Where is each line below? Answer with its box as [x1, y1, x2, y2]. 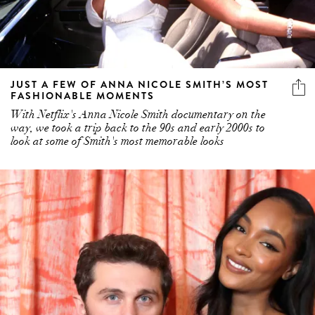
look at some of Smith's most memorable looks [11, 134, 224, 148]
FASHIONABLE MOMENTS [11, 88, 155, 103]
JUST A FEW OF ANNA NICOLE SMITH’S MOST [11, 77, 269, 91]
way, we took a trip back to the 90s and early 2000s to [11, 120, 265, 135]
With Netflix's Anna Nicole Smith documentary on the [11, 107, 266, 122]
